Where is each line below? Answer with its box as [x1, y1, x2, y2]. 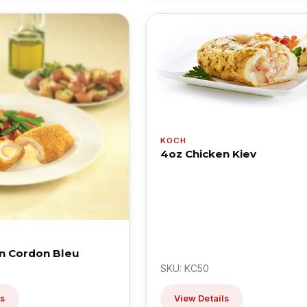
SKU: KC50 [160, 262, 209, 274]
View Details [173, 293, 230, 304]
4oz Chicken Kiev [160, 147, 256, 161]
